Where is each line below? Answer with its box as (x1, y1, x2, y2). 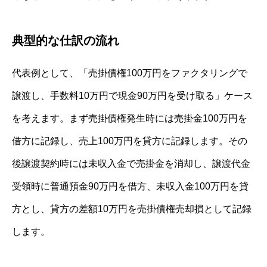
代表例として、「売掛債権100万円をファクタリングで (12, 68, 247, 79)
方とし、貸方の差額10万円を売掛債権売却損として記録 (12, 204, 252, 215)
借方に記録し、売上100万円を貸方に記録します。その (12, 136, 247, 147)
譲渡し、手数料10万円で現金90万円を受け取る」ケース (12, 91, 253, 101)
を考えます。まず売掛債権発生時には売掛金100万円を (12, 113, 247, 124)
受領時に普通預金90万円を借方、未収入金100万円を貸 (12, 181, 249, 192)
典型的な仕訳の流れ (12, 34, 119, 48)
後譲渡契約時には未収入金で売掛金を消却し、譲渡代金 (12, 159, 250, 169)
